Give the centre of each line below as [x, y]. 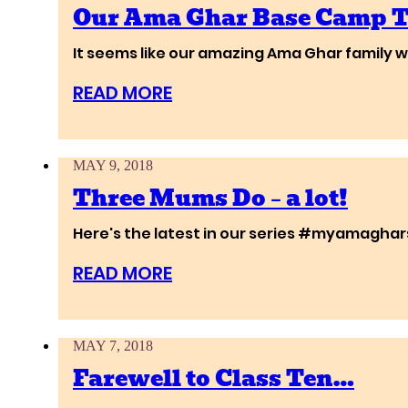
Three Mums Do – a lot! [210, 198]
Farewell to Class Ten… [214, 378]
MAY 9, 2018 [113, 165]
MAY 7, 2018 [113, 345]
